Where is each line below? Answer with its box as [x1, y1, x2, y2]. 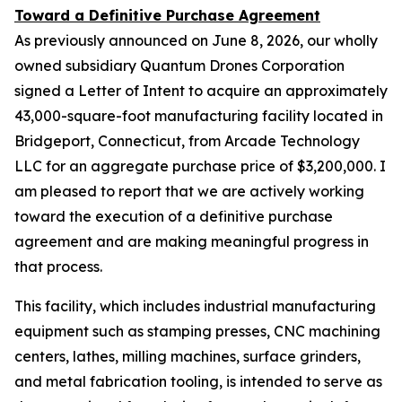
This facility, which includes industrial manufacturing [14, 297, 376, 315]
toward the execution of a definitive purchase [14, 207, 333, 225]
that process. [14, 258, 102, 275]
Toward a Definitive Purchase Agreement [14, 6, 320, 24]
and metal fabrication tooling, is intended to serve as [14, 372, 382, 390]
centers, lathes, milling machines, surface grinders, [14, 347, 361, 365]
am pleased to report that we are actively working [14, 182, 364, 200]
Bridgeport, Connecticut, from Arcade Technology [14, 132, 360, 150]
